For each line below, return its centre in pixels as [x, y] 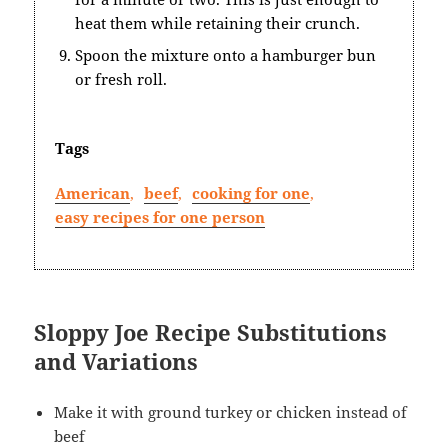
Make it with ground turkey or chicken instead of [231, 411]
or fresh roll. [121, 78]
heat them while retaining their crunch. [218, 22]
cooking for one [251, 192]
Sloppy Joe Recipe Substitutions [211, 331]
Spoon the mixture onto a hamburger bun [226, 54]
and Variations [116, 360]
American [93, 192]
